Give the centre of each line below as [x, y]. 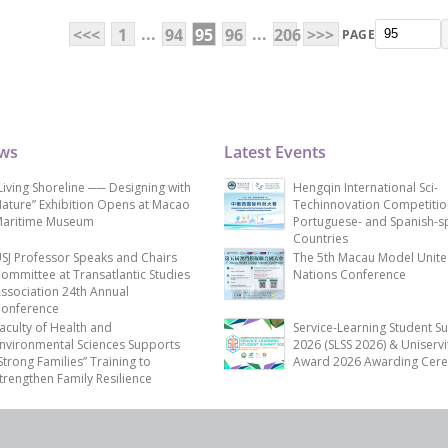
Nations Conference [349, 275]
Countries [320, 239]
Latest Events [275, 152]
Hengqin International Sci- [365, 188]
